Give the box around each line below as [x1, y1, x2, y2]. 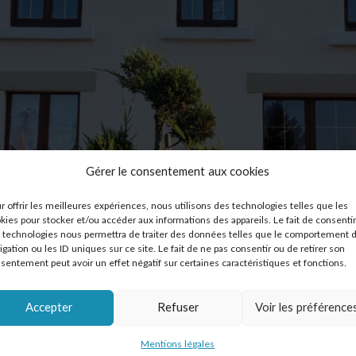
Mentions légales [141, 339, 215, 349]
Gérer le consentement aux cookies [86, 166, 270, 178]
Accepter [25, 301, 73, 314]
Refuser [157, 301, 199, 314]
